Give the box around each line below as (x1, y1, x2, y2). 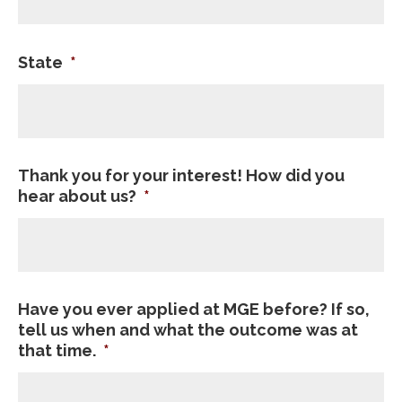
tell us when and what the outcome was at (18, 320, 358, 339)
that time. (18, 341, 96, 360)
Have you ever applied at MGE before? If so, (18, 300, 370, 319)
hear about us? (18, 187, 136, 205)
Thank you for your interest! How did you (18, 166, 345, 185)
